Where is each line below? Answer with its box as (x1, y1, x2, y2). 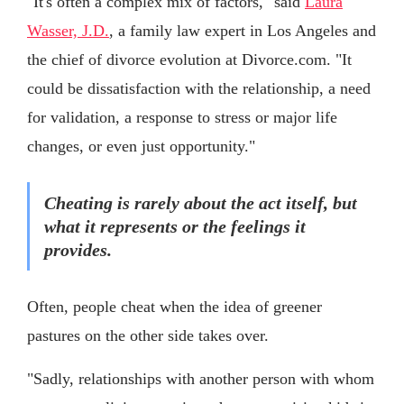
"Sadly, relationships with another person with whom (27, 370, 374, 389)
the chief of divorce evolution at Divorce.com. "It (27, 50, 352, 69)
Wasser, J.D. (27, 22, 109, 41)
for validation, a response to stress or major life (27, 108, 337, 127)
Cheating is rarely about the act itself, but (44, 193, 357, 214)
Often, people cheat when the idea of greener (27, 298, 322, 317)
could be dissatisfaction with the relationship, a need (27, 79, 371, 98)
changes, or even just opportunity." (27, 137, 255, 156)
